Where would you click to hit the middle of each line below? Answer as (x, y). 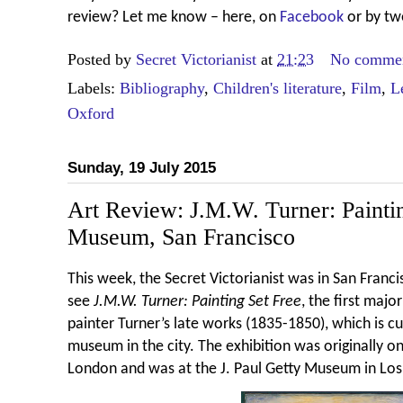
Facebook (312, 17)
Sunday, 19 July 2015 (142, 167)
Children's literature (278, 88)
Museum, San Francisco (181, 237)
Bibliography (162, 88)
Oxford (91, 113)
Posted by (102, 59)
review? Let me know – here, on (174, 17)
